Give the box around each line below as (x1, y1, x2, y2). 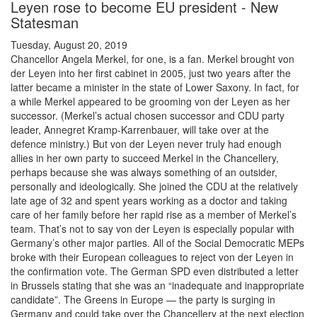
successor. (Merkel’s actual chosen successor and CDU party (11, 108, 284, 123)
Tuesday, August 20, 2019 (11, 38, 127, 52)
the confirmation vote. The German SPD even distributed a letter (11, 264, 299, 279)
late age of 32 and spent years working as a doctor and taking (11, 193, 287, 208)
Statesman (11, 12, 79, 33)
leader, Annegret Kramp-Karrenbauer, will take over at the (11, 122, 269, 137)
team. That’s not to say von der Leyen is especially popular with (11, 221, 294, 236)
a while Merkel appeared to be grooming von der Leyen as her (11, 94, 290, 109)
